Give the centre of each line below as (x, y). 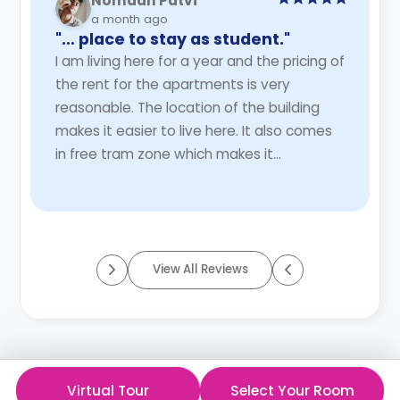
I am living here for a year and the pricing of (200, 61)
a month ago (129, 19)
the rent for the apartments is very (172, 84)
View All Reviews (200, 270)
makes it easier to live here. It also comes (193, 130)
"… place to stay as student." (172, 39)
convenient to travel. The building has (180, 177)
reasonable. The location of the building (187, 107)
